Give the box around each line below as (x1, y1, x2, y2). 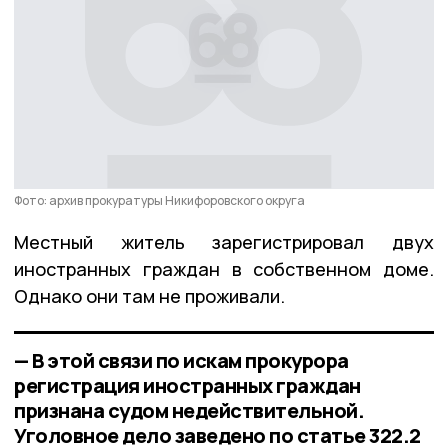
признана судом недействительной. (14, 396, 364, 424)
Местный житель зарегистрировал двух (14, 229, 434, 254)
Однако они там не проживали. (14, 283, 285, 308)
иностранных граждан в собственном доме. (14, 256, 434, 281)
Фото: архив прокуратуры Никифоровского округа (14, 191, 305, 209)
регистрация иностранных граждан (14, 371, 361, 399)
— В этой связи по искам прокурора (14, 346, 349, 374)
